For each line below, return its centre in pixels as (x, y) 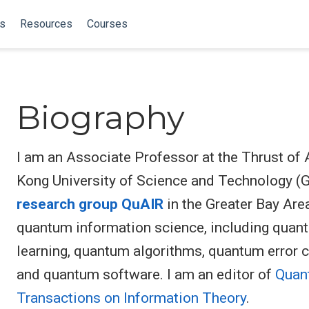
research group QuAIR (90, 204)
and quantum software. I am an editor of (146, 274)
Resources (46, 24)
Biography (101, 117)
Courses (107, 24)
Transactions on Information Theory (131, 298)
